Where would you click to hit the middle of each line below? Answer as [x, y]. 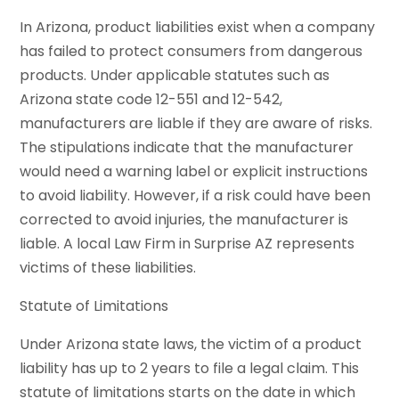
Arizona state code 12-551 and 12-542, [151, 100]
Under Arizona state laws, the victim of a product [191, 345]
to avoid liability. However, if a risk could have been [195, 196]
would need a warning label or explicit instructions [194, 172]
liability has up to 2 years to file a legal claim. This [190, 369]
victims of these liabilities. [108, 268]
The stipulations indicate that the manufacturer [187, 148]
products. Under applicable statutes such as [175, 76]
